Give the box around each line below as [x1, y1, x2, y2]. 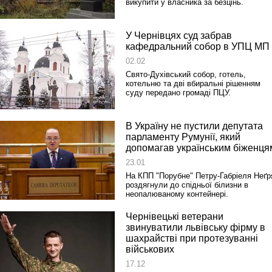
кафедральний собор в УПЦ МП [126, 41, 270, 52]
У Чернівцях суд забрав [126, 30, 232, 41]
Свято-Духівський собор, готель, [126, 70, 246, 79]
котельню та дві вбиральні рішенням [126, 79, 260, 88]
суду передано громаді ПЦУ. [126, 88, 231, 97]
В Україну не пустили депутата [126, 121, 263, 131]
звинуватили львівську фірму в [126, 222, 265, 233]
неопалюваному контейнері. [126, 189, 228, 199]
